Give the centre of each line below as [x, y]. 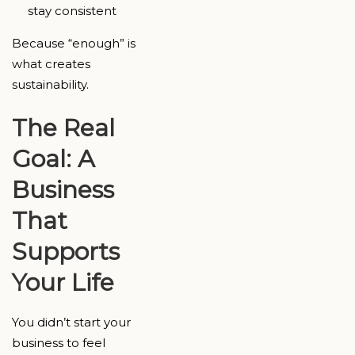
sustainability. [50, 84]
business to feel [59, 343]
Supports [66, 252]
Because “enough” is [74, 43]
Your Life [63, 283]
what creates [51, 63]
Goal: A [53, 159]
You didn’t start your [71, 323]
